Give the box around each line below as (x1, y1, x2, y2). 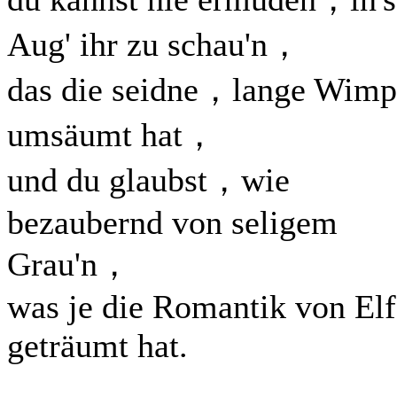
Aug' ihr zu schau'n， (7, 26, 301, 63)
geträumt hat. (7, 327, 188, 364)
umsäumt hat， (7, 116, 216, 153)
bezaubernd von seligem (7, 204, 338, 241)
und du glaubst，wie (7, 161, 290, 198)
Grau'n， (7, 245, 131, 283)
